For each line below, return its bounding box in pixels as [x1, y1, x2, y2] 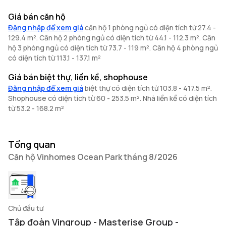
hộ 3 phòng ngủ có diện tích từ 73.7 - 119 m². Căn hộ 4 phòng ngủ [8, 43, 218, 52]
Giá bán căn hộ [8, 11, 66, 22]
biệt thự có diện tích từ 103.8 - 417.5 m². [85, 83, 212, 93]
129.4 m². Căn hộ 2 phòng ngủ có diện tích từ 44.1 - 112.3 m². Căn [8, 33, 215, 42]
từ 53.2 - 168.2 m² [8, 103, 64, 113]
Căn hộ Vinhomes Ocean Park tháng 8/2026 [8, 151, 178, 162]
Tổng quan [8, 138, 55, 150]
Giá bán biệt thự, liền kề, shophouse [8, 72, 148, 83]
